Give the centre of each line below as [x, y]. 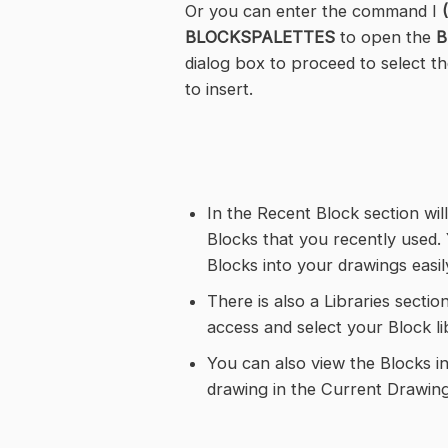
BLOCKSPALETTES [260, 37]
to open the [386, 37]
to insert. [219, 89]
